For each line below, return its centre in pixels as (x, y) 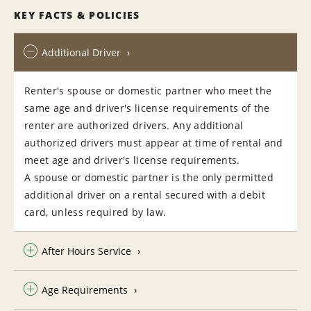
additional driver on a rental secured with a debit (145, 194)
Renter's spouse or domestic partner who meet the (148, 90)
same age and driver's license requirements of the (147, 108)
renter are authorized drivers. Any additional (134, 125)
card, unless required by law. (95, 212)
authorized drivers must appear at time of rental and (154, 142)
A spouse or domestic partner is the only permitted (149, 177)
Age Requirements (85, 289)
